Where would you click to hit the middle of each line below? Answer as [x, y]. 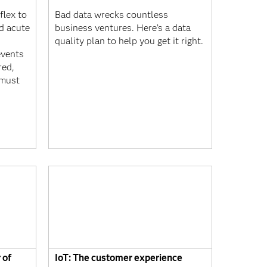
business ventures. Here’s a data [123, 28]
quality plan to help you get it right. [129, 41]
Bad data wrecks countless [111, 15]
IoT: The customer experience [119, 257]
